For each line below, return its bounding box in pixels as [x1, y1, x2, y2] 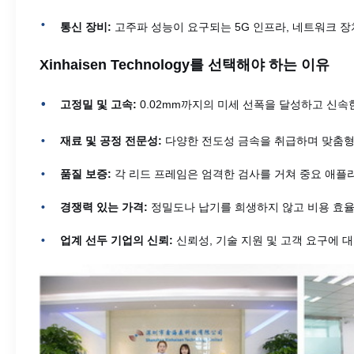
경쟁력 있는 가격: [60, 201, 148, 214]
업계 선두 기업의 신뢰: [60, 234, 173, 247]
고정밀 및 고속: [60, 98, 137, 111]
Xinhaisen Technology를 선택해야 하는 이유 [40, 57, 330, 73]
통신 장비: [60, 21, 111, 34]
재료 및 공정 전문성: [60, 134, 162, 148]
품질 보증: [60, 168, 111, 181]
